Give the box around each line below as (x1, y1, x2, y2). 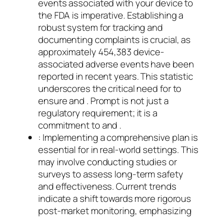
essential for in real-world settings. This (38, 143, 198, 156)
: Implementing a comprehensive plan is (38, 131, 198, 144)
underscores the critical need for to (38, 82, 182, 95)
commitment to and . (38, 118, 122, 131)
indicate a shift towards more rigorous (38, 192, 192, 205)
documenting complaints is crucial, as (38, 33, 191, 46)
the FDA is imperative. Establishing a (38, 8, 184, 22)
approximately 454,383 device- (38, 45, 165, 58)
